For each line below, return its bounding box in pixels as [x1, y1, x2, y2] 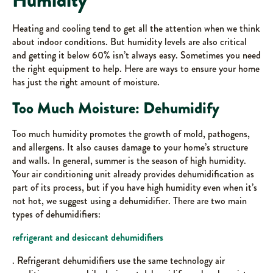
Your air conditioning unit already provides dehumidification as [12, 167, 254, 181]
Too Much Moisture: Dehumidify [12, 97, 219, 119]
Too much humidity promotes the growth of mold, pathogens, [12, 127, 250, 141]
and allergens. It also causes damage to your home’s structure [12, 140, 248, 154]
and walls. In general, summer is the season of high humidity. [12, 154, 246, 168]
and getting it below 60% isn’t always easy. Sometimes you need [12, 48, 261, 62]
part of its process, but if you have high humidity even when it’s [12, 180, 257, 194]
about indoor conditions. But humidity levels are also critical [12, 35, 247, 49]
